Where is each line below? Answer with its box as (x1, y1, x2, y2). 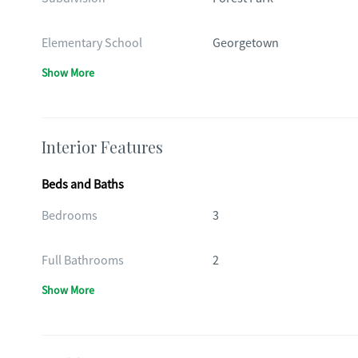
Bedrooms (42, 208, 97, 224)
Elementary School (42, 35, 142, 51)
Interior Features (42, 136, 163, 157)
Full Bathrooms (42, 253, 124, 268)
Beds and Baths (42, 177, 124, 193)
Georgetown (212, 35, 279, 51)
